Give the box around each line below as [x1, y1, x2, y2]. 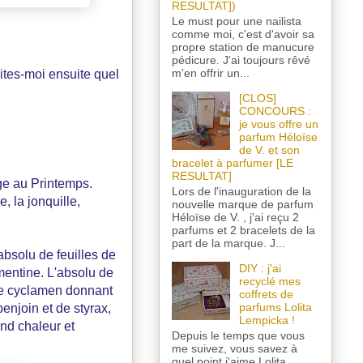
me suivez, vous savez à [172, 341, 297, 355]
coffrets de [238, 287, 293, 301]
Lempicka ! [238, 313, 295, 327]
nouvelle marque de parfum [172, 197, 314, 211]
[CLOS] [238, 91, 276, 105]
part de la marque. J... [172, 236, 285, 250]
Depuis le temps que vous [172, 328, 305, 342]
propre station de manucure [172, 40, 314, 53]
